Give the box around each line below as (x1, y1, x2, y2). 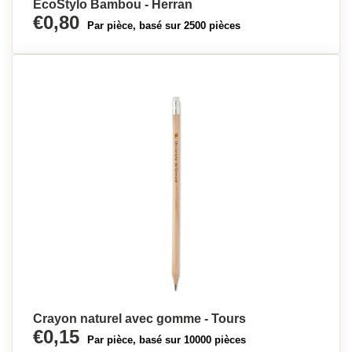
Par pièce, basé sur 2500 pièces (87, 20, 240, 31)
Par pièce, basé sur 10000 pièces (87, 334, 246, 346)
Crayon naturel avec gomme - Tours (33, 312, 246, 325)
